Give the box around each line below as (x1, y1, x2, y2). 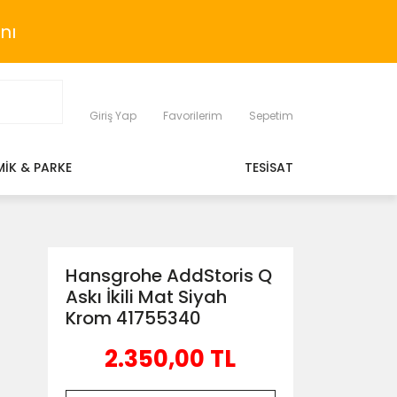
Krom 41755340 (65, 306, 201, 331)
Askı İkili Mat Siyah (65, 284, 227, 309)
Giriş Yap (90, 108, 136, 123)
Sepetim (249, 108, 293, 123)
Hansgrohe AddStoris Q (65, 263, 272, 288)
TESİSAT (245, 159, 293, 176)
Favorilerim (163, 108, 222, 123)
